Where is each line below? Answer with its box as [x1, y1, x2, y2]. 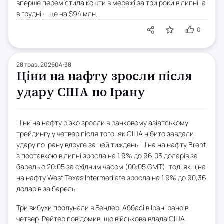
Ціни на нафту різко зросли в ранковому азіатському [16, 117, 188, 127]
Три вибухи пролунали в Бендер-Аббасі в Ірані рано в [16, 202, 188, 212]
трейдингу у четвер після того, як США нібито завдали [16, 128, 194, 138]
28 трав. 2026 [16, 60, 55, 69]
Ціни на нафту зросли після [16, 68, 192, 85]
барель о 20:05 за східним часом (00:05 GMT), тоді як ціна [16, 161, 206, 171]
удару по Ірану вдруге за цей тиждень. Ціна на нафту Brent [16, 139, 206, 149]
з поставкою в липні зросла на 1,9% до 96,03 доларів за [16, 150, 198, 160]
